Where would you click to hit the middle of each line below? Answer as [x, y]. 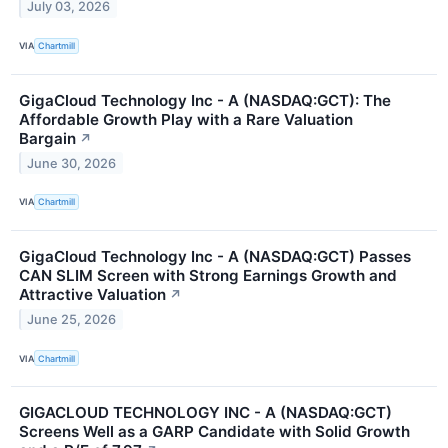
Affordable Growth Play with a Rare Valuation [186, 119]
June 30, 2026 [72, 163]
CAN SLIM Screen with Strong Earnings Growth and [208, 275]
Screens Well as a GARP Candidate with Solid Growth [214, 432]
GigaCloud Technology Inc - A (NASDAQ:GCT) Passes [215, 256]
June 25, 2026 [72, 319]
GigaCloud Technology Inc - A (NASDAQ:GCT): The [205, 100]
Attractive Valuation [92, 294]
